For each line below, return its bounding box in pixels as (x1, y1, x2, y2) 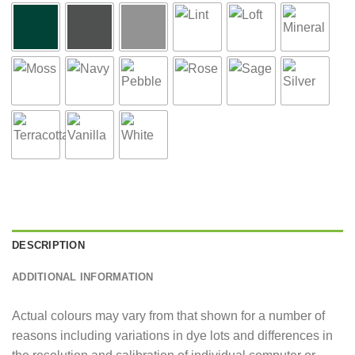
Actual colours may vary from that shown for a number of (12, 308, 325, 323)
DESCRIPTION (12, 239, 85, 251)
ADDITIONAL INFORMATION (12, 270, 154, 283)
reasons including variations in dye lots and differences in (12, 328, 333, 342)
